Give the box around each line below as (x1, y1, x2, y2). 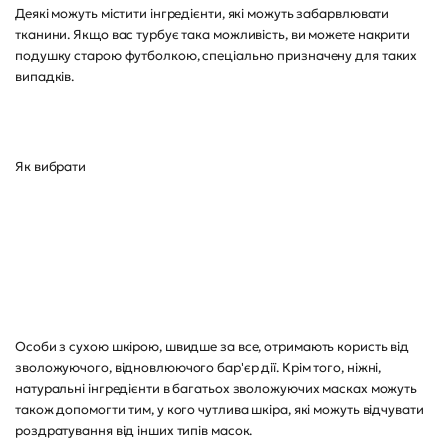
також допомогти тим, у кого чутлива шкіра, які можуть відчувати (15, 401, 424, 418)
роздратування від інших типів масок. (15, 422, 253, 439)
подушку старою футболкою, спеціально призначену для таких (15, 47, 418, 64)
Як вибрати (15, 158, 86, 175)
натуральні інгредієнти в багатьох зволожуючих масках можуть (15, 380, 418, 397)
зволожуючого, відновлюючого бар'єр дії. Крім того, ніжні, (15, 359, 382, 376)
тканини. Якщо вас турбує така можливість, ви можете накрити (15, 26, 411, 43)
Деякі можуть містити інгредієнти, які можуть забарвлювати (15, 5, 390, 22)
